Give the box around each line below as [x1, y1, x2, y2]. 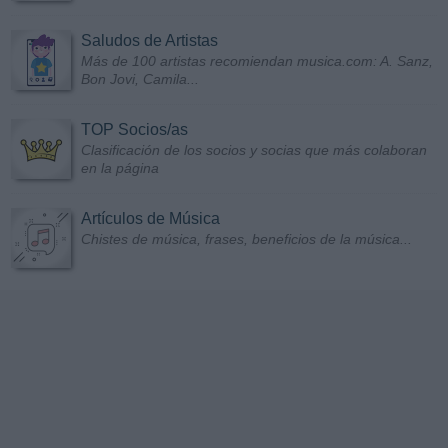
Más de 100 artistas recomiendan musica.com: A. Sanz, [81, 53, 433, 70]
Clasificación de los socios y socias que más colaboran [81, 142, 427, 159]
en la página [81, 160, 159, 177]
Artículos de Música [81, 210, 220, 228]
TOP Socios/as [81, 121, 188, 139]
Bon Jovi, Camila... [81, 71, 199, 88]
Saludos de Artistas [81, 32, 218, 50]
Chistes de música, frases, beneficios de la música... [81, 231, 412, 248]
